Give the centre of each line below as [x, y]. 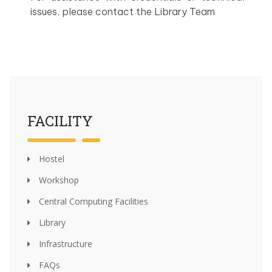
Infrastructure [64, 244]
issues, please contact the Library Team [123, 12]
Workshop [58, 180]
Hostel [50, 159]
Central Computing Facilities [92, 201]
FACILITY [60, 121]
